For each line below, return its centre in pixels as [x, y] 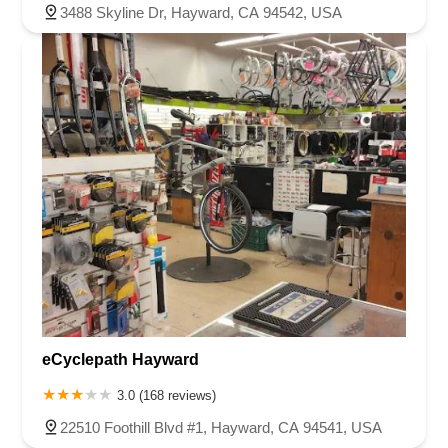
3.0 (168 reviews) [166, 395]
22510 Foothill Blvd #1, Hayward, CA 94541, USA [221, 427]
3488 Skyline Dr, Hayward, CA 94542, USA [201, 13]
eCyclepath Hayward [120, 359]
